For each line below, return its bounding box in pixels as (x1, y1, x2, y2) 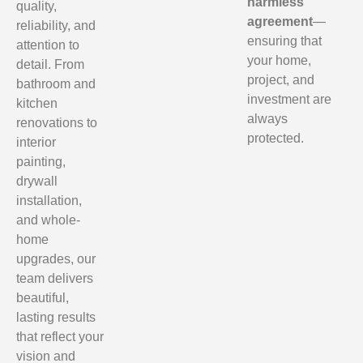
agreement (247, 15, 314, 28)
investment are (247, 92, 332, 106)
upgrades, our (16, 252, 96, 266)
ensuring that (247, 34, 322, 48)
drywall (16, 174, 58, 188)
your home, (247, 53, 312, 67)
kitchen (16, 96, 58, 110)
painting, (16, 155, 66, 169)
